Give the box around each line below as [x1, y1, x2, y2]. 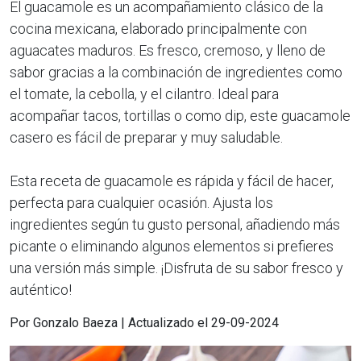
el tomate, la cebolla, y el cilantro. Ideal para [10, 85, 279, 103]
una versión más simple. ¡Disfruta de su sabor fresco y [10, 259, 343, 277]
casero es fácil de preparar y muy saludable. [10, 129, 283, 147]
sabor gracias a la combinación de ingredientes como [10, 64, 342, 81]
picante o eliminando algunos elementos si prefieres [10, 238, 334, 255]
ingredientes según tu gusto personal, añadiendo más [10, 216, 340, 234]
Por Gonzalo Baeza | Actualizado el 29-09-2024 [10, 315, 279, 331]
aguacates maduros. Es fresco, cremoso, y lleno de [10, 42, 326, 60]
